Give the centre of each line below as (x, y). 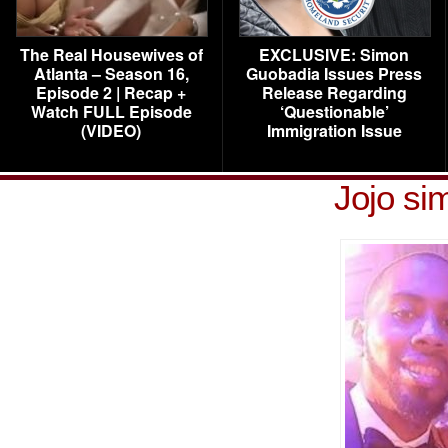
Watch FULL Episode (111, 111)
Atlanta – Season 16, (111, 73)
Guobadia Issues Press (334, 73)
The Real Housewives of (111, 54)
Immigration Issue (334, 130)
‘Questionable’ (334, 111)
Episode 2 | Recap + (111, 92)
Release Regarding (334, 92)
